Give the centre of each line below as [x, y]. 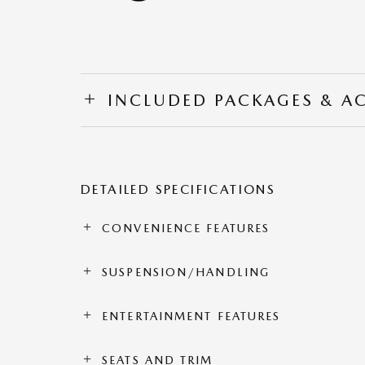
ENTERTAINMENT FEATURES [191, 317]
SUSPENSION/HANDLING [186, 273]
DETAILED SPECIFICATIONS [178, 190]
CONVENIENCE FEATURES [186, 229]
